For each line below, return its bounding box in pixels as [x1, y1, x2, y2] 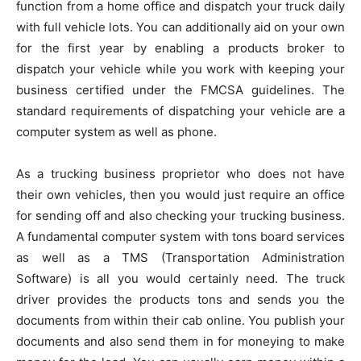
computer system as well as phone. [16, 124, 217, 139]
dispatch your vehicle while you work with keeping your [16, 61, 345, 77]
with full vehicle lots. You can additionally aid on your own [16, 19, 345, 35]
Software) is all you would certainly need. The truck [16, 271, 345, 286]
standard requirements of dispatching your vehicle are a [16, 103, 345, 118]
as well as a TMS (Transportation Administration [16, 250, 345, 265]
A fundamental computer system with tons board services [16, 229, 345, 244]
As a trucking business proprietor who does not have [16, 166, 345, 181]
